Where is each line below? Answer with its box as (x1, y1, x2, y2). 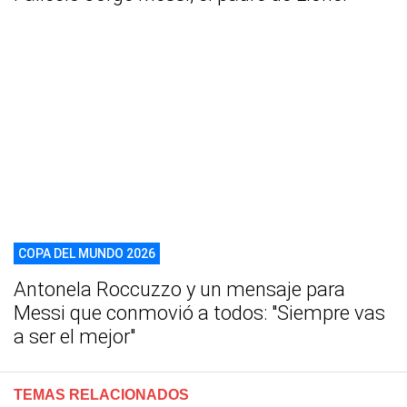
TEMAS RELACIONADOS (14, 387, 189, 403)
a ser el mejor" (14, 325, 135, 349)
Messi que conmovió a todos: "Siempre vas (14, 302, 385, 325)
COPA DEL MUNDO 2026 (18, 246, 155, 262)
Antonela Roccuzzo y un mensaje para (14, 278, 345, 302)
